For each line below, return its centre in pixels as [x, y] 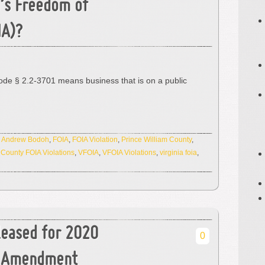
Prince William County [156, 140]
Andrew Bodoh [25, 140]
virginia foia [178, 153]
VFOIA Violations [129, 153]
